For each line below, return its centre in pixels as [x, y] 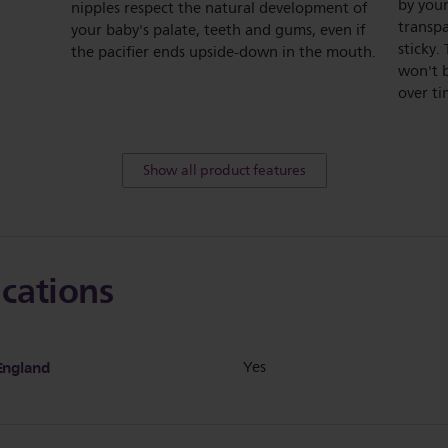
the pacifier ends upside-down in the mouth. [223, 53]
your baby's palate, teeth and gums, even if [218, 31]
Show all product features [224, 171]
